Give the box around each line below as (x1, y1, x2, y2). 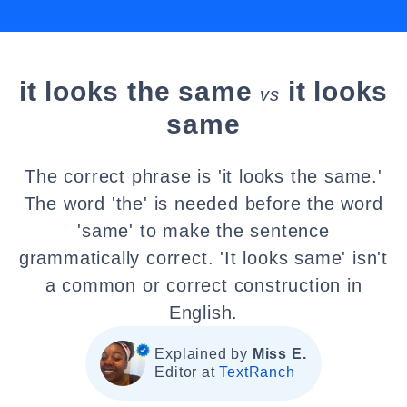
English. (168, 303, 239, 323)
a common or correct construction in (45, 275, 362, 295)
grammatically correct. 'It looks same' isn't (18, 248, 389, 268)
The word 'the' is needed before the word (24, 194, 383, 213)
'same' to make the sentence (77, 221, 330, 241)
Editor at (154, 364, 220, 380)
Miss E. (252, 346, 307, 362)
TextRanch (219, 364, 295, 380)
